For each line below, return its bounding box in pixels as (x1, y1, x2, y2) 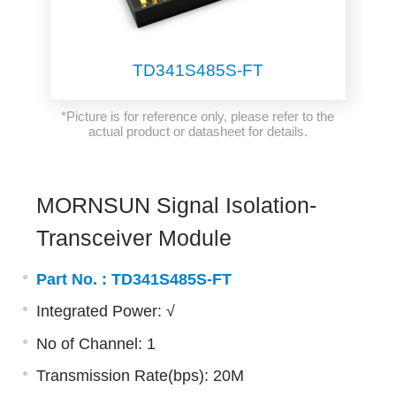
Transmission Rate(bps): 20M (35, 366, 244, 385)
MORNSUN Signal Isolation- (35, 193, 316, 218)
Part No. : (35, 270, 111, 289)
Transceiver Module (35, 225, 232, 251)
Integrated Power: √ (35, 302, 175, 321)
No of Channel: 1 (35, 334, 156, 353)
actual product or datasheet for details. (88, 123, 308, 139)
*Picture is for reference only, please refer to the (61, 108, 335, 124)
